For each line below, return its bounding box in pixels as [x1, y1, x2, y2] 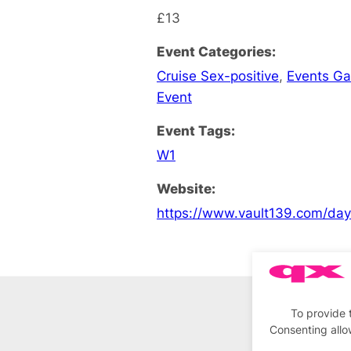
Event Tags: [157, 121, 235, 139]
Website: [157, 179, 215, 197]
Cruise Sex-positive [157, 67, 279, 84]
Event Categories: [157, 42, 276, 60]
